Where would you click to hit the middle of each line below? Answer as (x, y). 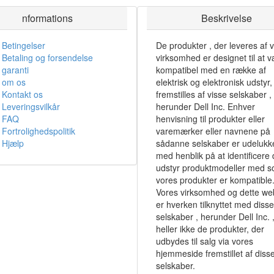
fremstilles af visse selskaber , (214, 94)
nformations (48, 18)
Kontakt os (22, 94)
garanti (15, 70)
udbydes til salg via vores (205, 241)
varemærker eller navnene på (213, 131)
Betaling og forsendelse (47, 57)
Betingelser (23, 45)
